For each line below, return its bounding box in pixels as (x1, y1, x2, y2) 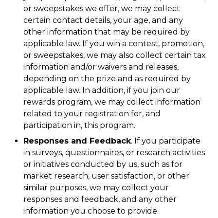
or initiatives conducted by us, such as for (23, 160, 182, 169)
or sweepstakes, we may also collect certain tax (23, 51, 206, 60)
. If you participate (131, 136, 200, 145)
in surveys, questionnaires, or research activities (23, 148, 205, 157)
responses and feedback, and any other (23, 195, 177, 204)
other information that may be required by (23, 27, 190, 36)
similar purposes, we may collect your (23, 183, 169, 192)
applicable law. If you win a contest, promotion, (23, 39, 204, 48)
